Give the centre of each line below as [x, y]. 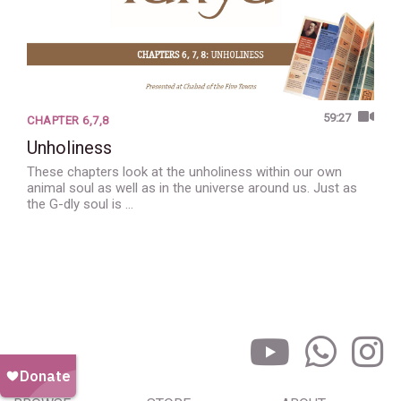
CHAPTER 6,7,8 [68, 121]
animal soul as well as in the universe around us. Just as [192, 188]
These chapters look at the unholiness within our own [184, 172]
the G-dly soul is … [80, 205]
